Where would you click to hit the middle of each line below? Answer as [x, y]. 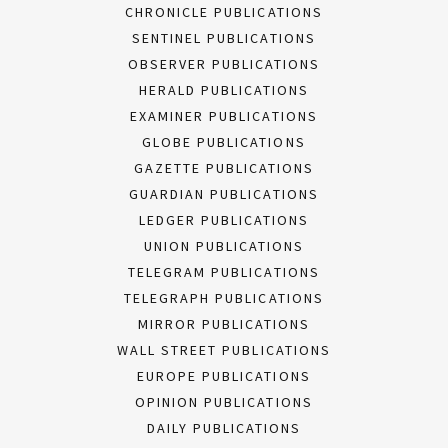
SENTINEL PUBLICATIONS [224, 38]
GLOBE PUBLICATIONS [224, 142]
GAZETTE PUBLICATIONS [224, 168]
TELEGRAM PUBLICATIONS [224, 272]
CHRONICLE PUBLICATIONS [224, 12]
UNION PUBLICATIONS [224, 246]
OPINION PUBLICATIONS [224, 402]
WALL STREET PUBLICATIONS [224, 350]
